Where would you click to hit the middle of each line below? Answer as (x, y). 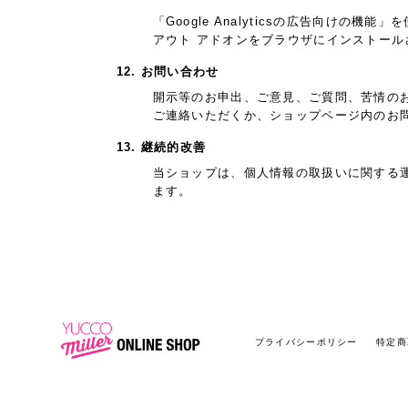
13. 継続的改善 (161, 148)
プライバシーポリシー (306, 342)
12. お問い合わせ (168, 72)
